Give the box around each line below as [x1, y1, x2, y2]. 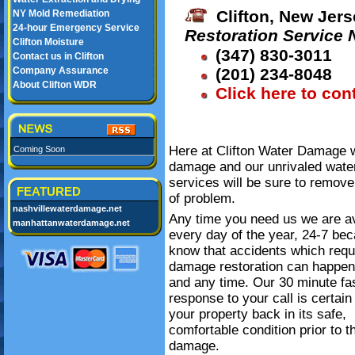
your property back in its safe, [169, 307, 346, 322]
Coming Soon [13, 144, 65, 154]
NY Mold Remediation [13, 8, 109, 19]
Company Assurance [13, 65, 109, 76]
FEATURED [17, 185, 81, 198]
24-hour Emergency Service [13, 22, 139, 33]
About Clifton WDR [13, 79, 97, 90]
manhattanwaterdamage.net [13, 218, 130, 227]
